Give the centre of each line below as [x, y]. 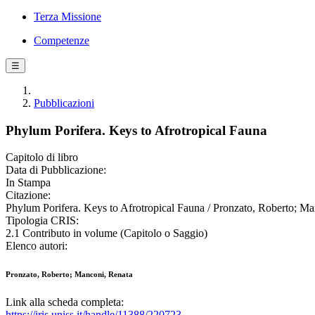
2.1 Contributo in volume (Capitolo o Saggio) [107, 233]
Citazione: [28, 195]
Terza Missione [67, 17]
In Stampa [28, 183]
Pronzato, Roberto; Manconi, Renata [69, 275]
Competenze [62, 40]
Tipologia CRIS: [42, 221]
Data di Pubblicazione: [56, 170]
